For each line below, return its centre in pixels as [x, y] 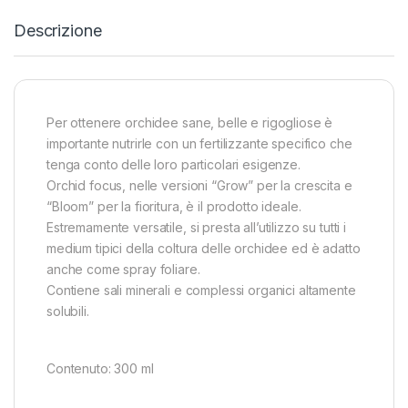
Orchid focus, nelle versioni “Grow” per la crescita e [199, 185]
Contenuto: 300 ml [100, 368]
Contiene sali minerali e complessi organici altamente [201, 290]
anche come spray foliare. [123, 269]
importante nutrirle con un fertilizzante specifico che [199, 143]
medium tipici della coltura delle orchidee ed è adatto [204, 248]
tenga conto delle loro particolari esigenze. [173, 164]
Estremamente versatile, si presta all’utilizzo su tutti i [197, 227]
